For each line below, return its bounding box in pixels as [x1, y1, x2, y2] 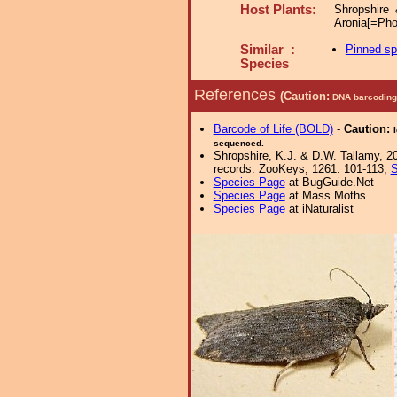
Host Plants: [240, 3, 316, 17]
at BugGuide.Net [284, 175, 374, 189]
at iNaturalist [284, 202, 354, 215]
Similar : [240, 43, 295, 57]
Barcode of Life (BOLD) [213, 122, 333, 136]
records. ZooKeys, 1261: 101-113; [213, 162, 391, 175]
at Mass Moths [284, 189, 366, 202]
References [194, 85, 280, 104]
